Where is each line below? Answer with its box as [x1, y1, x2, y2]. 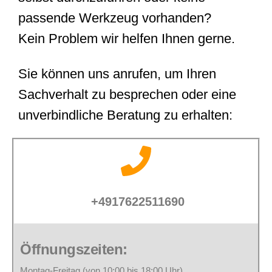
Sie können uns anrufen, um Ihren [18, 66, 216, 81]
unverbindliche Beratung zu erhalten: [18, 107, 233, 123]
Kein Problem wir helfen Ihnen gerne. [18, 31, 235, 46]
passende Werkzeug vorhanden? [18, 10, 211, 25]
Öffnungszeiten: [20, 241, 127, 257]
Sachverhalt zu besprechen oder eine [18, 87, 236, 102]
